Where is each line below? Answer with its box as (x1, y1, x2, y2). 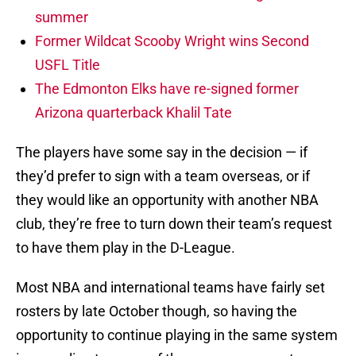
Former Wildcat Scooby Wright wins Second (35, 33, 309, 50)
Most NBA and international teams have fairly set (16, 279, 325, 296)
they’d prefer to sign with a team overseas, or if (16, 168, 310, 185)
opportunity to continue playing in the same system (16, 327, 338, 344)
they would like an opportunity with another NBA (16, 192, 319, 209)
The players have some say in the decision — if (16, 144, 308, 161)
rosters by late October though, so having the (16, 303, 297, 320)
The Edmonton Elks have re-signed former (35, 80, 299, 98)
